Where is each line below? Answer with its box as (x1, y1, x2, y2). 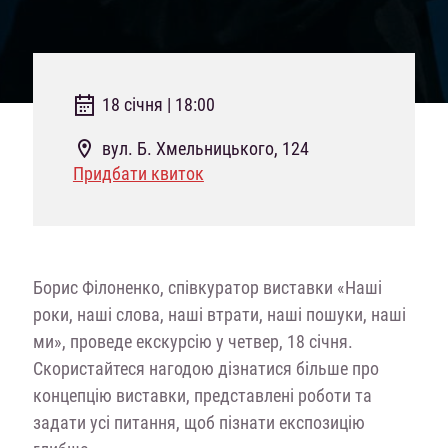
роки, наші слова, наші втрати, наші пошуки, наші (32, 302, 406, 326)
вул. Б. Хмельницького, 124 (101, 136, 309, 160)
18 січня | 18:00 (101, 92, 215, 116)
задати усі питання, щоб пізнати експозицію (32, 410, 365, 434)
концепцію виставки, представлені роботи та (32, 383, 372, 407)
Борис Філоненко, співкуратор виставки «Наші (32, 275, 382, 299)
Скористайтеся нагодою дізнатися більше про (32, 356, 379, 380)
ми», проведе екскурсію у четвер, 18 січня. (32, 329, 353, 353)
